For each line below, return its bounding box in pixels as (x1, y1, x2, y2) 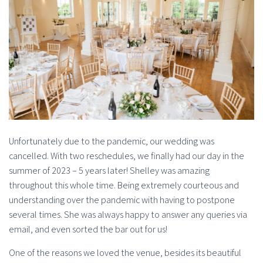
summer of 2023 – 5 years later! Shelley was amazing (9, 164, 210, 177)
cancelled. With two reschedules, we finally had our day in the (9, 150, 244, 163)
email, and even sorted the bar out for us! (9, 223, 167, 236)
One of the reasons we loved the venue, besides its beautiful (9, 247, 241, 259)
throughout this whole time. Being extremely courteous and (9, 179, 239, 192)
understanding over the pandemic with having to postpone (9, 194, 235, 207)
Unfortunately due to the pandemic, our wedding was (9, 135, 214, 148)
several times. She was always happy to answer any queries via (9, 208, 247, 221)
